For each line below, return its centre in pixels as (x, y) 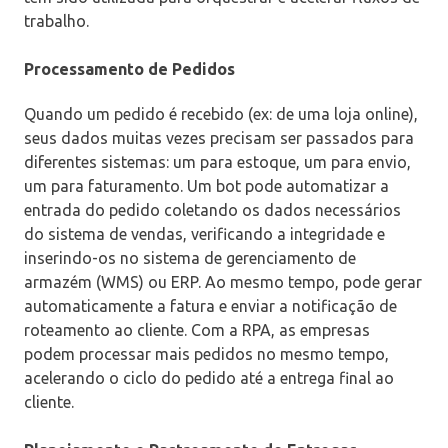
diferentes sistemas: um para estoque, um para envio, (217, 161)
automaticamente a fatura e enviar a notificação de (210, 305)
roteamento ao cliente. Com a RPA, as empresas (197, 329)
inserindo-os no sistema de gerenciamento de (190, 257)
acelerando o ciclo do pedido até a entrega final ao (209, 377)
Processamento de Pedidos (129, 68)
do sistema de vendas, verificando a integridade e (204, 233)
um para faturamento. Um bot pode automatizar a (206, 185)
